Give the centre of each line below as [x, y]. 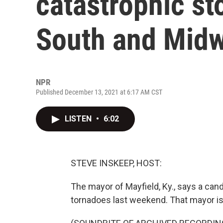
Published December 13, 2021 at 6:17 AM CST [99, 92]
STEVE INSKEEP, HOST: [116, 163]
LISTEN [79, 119]
